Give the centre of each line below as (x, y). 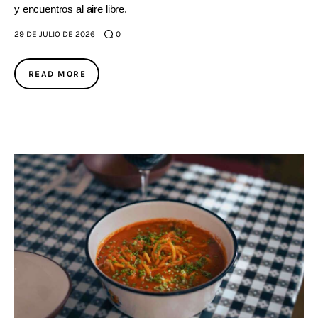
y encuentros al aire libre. (71, 9)
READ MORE (57, 74)
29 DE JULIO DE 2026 (55, 34)
